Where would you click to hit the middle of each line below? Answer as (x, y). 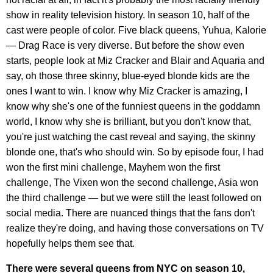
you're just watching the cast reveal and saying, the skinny (131, 136)
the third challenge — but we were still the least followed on (134, 197)
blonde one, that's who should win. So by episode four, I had (135, 152)
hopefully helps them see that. (70, 243)
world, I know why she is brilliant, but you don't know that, (129, 121)
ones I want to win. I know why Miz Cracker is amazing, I (127, 91)
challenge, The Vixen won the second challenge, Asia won (132, 182)
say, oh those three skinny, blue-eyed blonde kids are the (128, 76)
